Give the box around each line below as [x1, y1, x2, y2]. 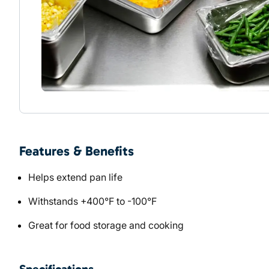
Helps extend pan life [28, 171, 122, 183]
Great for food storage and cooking [28, 219, 184, 231]
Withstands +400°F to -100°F [28, 195, 157, 207]
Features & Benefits [19, 143, 134, 159]
